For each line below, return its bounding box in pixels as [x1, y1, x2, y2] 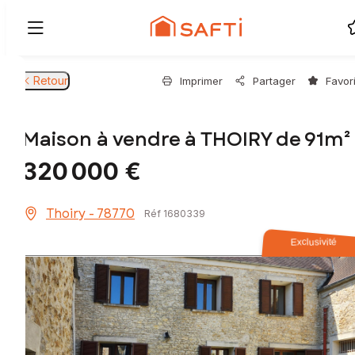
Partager [253, 74, 296, 87]
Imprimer [180, 74, 223, 87]
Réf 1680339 [144, 208, 205, 220]
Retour [33, 74, 68, 87]
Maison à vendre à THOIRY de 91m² [22, 125, 351, 154]
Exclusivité [291, 236, 338, 248]
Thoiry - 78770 [46, 204, 135, 223]
